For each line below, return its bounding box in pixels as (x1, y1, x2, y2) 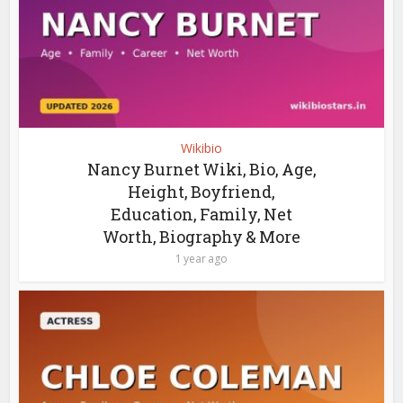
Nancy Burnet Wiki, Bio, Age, (86, 157, 317, 180)
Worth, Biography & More (103, 225, 300, 247)
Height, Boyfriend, (128, 180, 275, 202)
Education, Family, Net (111, 202, 292, 225)
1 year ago (175, 250, 228, 266)
